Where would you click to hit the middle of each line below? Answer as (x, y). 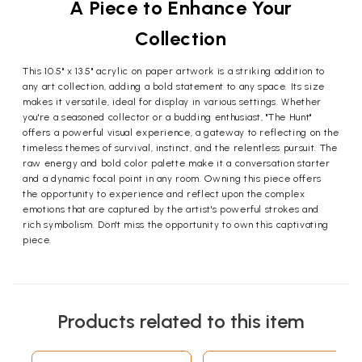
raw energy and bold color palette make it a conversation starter (177, 164)
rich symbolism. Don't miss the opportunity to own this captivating (176, 225)
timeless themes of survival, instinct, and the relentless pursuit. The (180, 148)
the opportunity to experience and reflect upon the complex (164, 194)
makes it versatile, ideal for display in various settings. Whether (172, 102)
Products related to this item (181, 322)
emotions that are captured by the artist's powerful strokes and (171, 210)
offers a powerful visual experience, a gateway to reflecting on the (181, 133)
